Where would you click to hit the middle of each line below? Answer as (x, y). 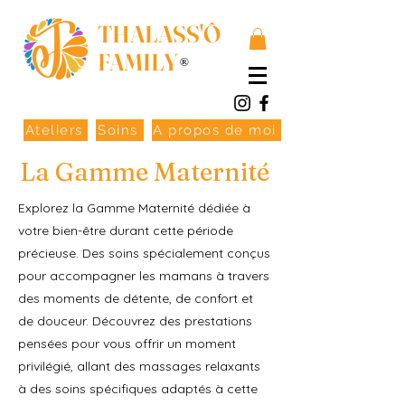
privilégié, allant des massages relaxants (139, 366)
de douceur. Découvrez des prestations (135, 320)
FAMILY (138, 62)
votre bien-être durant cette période (126, 230)
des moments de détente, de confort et (136, 298)
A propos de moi (215, 130)
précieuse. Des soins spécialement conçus (144, 253)
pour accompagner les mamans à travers (144, 275)
